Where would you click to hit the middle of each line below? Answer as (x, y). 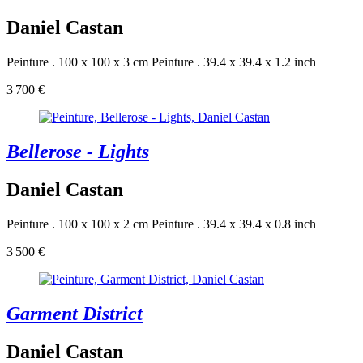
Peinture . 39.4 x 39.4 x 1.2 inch (234, 62)
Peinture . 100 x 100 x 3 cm (77, 62)
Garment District (75, 313)
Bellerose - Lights (78, 152)
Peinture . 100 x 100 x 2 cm (77, 224)
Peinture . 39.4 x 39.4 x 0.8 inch (234, 224)
